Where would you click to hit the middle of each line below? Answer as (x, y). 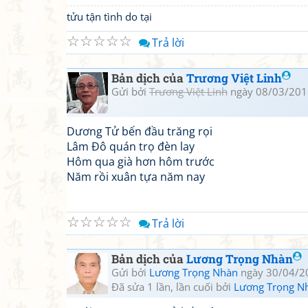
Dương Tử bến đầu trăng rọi (140, 131)
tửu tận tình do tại (109, 16)
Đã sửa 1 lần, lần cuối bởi (173, 287)
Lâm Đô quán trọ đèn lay (131, 146)
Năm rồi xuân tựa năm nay (136, 177)
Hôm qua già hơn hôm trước (141, 162)
